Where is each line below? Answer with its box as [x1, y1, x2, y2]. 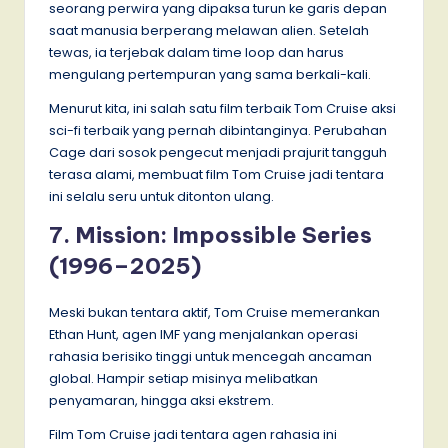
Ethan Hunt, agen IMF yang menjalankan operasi [49, 326, 358, 344]
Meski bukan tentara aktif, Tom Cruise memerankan [49, 304, 380, 322]
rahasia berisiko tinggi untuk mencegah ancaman [49, 348, 372, 366]
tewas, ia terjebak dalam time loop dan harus [49, 44, 344, 62]
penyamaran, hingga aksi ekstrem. [49, 392, 274, 410]
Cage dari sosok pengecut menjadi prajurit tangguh [49, 144, 387, 162]
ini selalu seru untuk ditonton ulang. [49, 188, 274, 206]
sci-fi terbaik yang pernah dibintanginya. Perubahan [49, 122, 387, 140]
